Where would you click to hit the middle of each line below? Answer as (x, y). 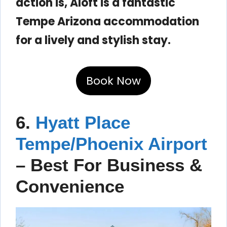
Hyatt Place (83, 122)
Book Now (113, 81)
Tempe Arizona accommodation (107, 21)
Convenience (70, 186)
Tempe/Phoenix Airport (111, 143)
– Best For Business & (109, 165)
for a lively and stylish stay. (93, 40)
